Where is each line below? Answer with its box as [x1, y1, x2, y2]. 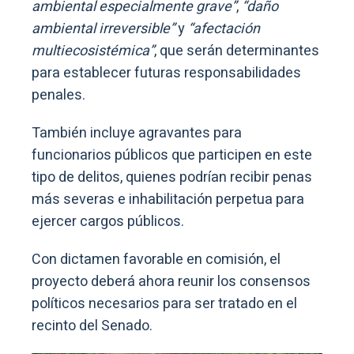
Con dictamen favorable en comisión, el [32, 248, 281, 270]
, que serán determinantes [154, 40, 319, 62]
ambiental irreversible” [32, 17, 175, 40]
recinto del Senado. [32, 314, 153, 337]
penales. [32, 84, 85, 106]
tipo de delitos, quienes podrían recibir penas [32, 166, 312, 188]
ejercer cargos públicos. [32, 210, 184, 232]
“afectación [188, 17, 260, 40]
